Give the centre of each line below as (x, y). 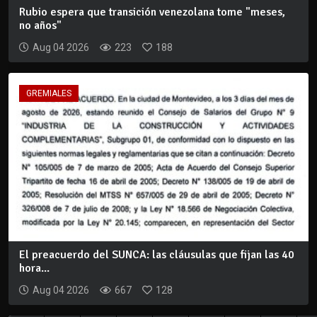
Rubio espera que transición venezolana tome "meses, (152, 12)
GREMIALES (49, 93)
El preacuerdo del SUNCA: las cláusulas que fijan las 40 (157, 255)
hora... (34, 269)
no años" (40, 25)
